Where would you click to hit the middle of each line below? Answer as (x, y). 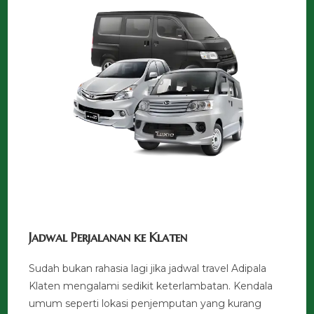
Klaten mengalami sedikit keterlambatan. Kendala (151, 286)
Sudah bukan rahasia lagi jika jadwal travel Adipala (148, 268)
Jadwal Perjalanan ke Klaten (108, 237)
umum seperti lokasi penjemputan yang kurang (145, 303)
